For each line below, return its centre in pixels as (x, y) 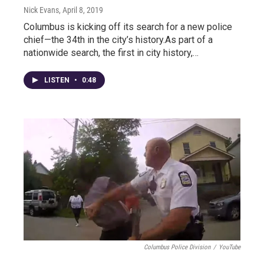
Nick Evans (41, 10)
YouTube (230, 247)
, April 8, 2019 (81, 10)
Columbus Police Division (177, 247)
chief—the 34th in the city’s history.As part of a (118, 40)
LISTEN (58, 80)
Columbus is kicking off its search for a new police (128, 27)
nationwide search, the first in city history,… (111, 53)
